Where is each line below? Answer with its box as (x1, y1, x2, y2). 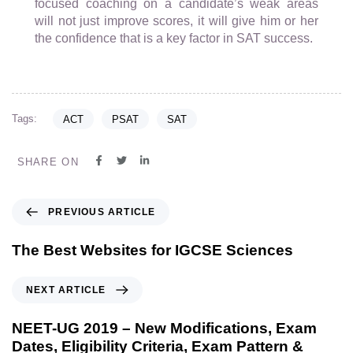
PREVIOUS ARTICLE (48, 206, 156, 217)
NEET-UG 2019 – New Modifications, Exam (12, 319, 317, 336)
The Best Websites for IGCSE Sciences (12, 241, 293, 258)
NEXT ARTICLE (26, 284, 106, 295)
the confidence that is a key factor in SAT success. (35, 32, 314, 46)
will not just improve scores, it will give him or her (35, 14, 318, 28)
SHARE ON (17, 155, 79, 168)
